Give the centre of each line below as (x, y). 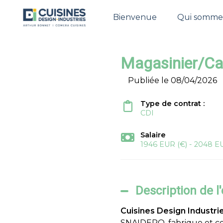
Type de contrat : (173, 104)
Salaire (153, 135)
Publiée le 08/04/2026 (172, 80)
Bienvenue (135, 17)
